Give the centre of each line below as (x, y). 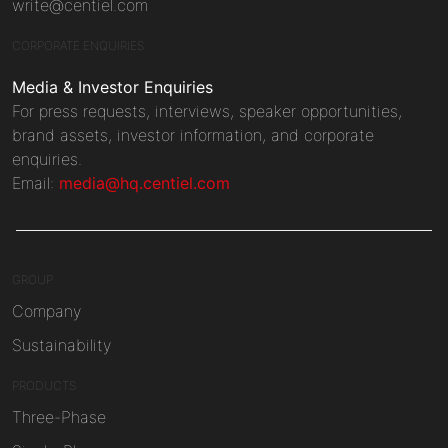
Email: (35, 182)
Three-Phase (59, 416)
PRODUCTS (44, 385)
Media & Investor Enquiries (112, 86)
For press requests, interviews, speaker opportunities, (207, 110)
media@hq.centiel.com (144, 182)
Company (46, 310)
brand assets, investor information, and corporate (193, 134)
